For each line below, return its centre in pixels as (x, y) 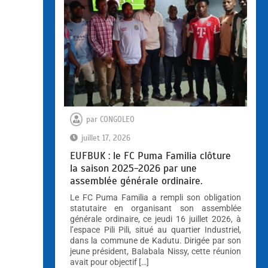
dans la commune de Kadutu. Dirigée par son (155, 241)
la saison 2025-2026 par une (133, 169)
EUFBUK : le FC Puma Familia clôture (150, 156)
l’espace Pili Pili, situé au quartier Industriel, (155, 230)
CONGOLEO (117, 120)
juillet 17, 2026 (106, 138)
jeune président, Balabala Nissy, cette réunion (155, 252)
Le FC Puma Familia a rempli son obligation (155, 198)
